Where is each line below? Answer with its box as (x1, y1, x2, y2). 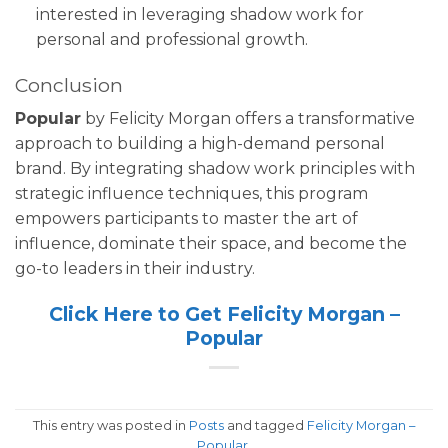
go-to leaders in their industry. (15, 259, 255, 279)
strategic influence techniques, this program (15, 184, 368, 204)
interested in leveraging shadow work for (35, 4, 364, 24)
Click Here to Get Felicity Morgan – (48, 302, 400, 327)
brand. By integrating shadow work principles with (15, 159, 415, 179)
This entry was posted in (33, 418, 189, 434)
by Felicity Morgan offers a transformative (81, 109, 415, 129)
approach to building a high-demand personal (15, 134, 385, 154)
